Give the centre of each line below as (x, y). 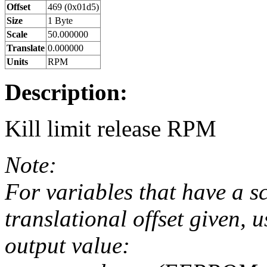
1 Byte (60, 21)
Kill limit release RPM (111, 129)
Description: (66, 92)
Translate (26, 48)
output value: (67, 246)
